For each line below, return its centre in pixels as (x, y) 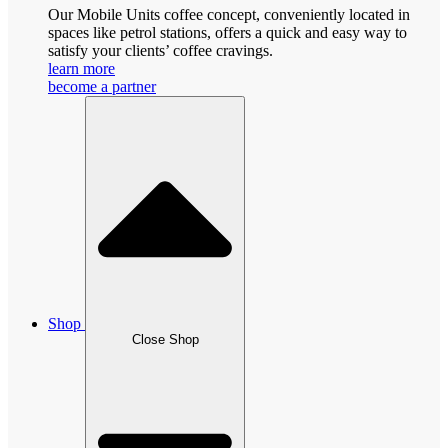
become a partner (102, 86)
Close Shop (165, 340)
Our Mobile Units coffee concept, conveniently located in (229, 14)
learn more (81, 68)
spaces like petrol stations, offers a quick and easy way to (227, 32)
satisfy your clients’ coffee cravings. (160, 50)
